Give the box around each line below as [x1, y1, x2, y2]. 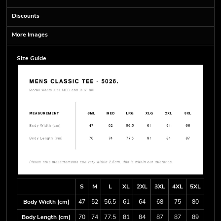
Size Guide [17, 54, 46, 62]
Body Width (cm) [23, 197, 70, 206]
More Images [12, 31, 48, 38]
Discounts [12, 12, 39, 20]
